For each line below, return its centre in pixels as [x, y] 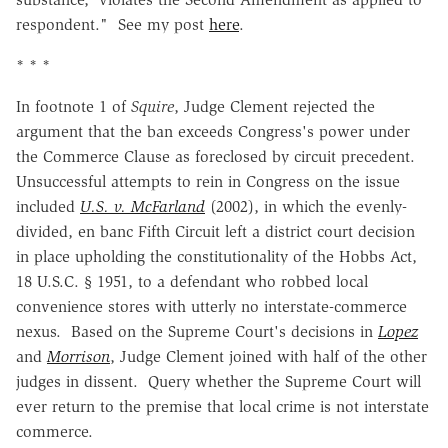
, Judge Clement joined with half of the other [268, 356]
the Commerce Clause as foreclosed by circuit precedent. [218, 156]
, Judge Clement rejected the [274, 106]
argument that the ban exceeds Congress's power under [213, 131]
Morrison [78, 356]
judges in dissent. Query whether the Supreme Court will [218, 381]
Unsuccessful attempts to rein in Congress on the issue [208, 181]
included [48, 206]
